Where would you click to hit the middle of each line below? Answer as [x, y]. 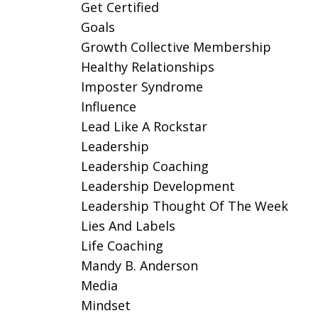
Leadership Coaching [144, 166]
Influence [108, 106]
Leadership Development [158, 186]
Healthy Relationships [147, 67]
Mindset [105, 305]
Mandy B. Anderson [139, 265]
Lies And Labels [128, 226]
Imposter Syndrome [142, 87]
